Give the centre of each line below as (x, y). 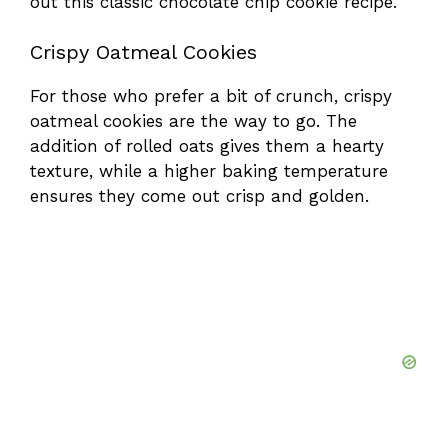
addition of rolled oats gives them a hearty (207, 146)
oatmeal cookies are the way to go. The (193, 121)
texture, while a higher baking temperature (209, 171)
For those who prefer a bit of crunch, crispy (211, 96)
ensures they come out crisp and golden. (199, 196)
